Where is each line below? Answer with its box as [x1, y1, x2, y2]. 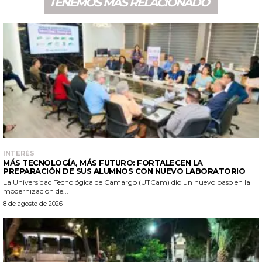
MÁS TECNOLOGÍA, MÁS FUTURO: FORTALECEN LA [3, 157, 203, 167]
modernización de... [3, 186, 68, 195]
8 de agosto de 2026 [3, 199, 63, 208]
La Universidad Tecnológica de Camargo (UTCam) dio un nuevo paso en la [3, 177, 250, 187]
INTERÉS [3, 149, 35, 157]
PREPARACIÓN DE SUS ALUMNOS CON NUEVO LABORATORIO [3, 166, 245, 175]
